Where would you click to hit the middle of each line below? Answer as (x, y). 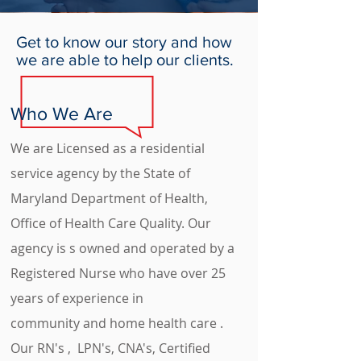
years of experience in (77, 298)
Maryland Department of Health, (109, 198)
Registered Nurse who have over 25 (118, 273)
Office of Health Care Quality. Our (111, 223)
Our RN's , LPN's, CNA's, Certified (110, 348)
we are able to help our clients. (125, 60)
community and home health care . (118, 323)
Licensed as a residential (131, 148)
